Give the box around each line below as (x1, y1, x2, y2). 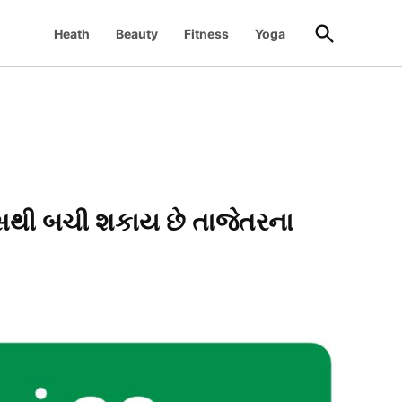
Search (324, 36, 373, 55)
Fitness (184, 25, 229, 41)
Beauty (116, 25, 158, 41)
